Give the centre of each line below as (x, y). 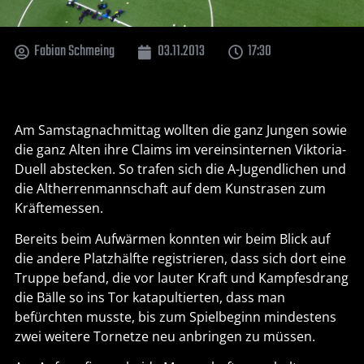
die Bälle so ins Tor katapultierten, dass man (149, 297)
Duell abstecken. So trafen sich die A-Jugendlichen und (180, 169)
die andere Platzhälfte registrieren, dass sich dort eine (180, 258)
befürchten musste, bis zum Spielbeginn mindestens (175, 316)
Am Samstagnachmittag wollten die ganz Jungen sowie (180, 130)
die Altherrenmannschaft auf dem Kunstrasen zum (170, 188)
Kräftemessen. (58, 208)
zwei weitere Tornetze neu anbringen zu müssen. (165, 336)
